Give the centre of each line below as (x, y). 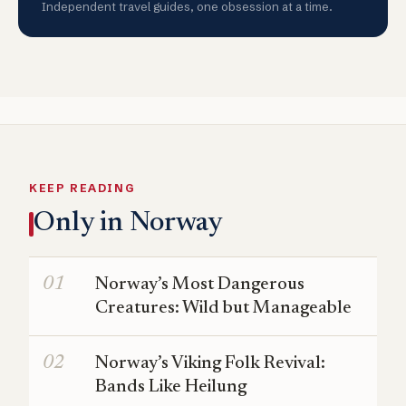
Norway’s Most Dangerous (200, 285)
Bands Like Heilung (171, 387)
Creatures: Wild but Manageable (223, 309)
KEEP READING (82, 188)
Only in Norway (128, 224)
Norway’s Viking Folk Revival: (210, 364)
